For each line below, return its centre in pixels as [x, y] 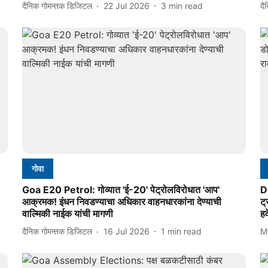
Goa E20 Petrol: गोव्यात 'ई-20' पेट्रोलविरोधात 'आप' [121, 189]
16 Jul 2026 [126, 232]
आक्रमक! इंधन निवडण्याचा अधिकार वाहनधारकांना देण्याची [121, 201]
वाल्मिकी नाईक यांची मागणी [67, 213]
